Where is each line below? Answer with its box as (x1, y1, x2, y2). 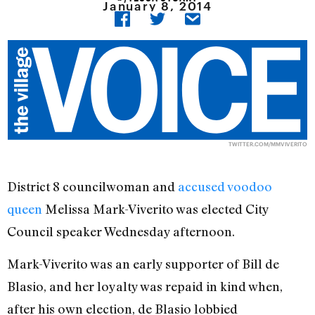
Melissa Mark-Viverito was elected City (42, 201, 269, 217)
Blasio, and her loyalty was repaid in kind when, (7, 278, 283, 295)
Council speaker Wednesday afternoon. (7, 224, 235, 240)
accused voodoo (178, 179, 272, 195)
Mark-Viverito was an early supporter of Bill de (7, 256, 279, 272)
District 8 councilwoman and (7, 179, 178, 195)
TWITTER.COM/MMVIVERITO (228, 141, 307, 148)
